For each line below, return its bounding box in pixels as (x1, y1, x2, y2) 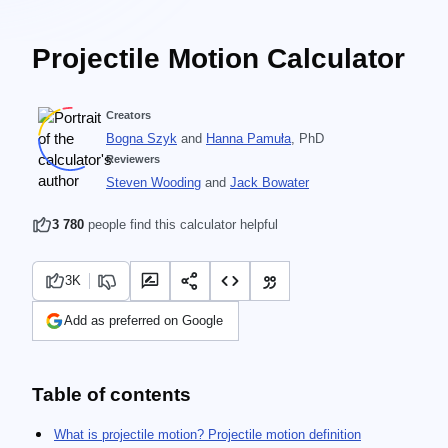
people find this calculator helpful (84, 217, 278, 232)
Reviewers (106, 153, 160, 165)
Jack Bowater (230, 175, 309, 190)
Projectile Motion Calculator (32, 43, 405, 74)
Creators (106, 109, 151, 121)
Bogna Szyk (106, 131, 177, 146)
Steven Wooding (106, 175, 201, 190)
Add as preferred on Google (64, 313, 223, 328)
